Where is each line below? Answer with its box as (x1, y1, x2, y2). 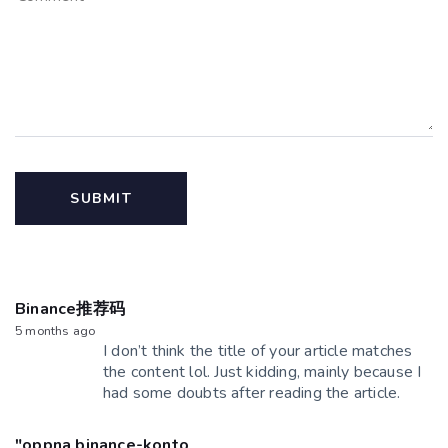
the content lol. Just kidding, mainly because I (103, 360, 422, 383)
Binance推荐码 (15, 297, 125, 320)
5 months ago (15, 321, 96, 339)
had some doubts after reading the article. (103, 381, 401, 404)
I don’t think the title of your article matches (103, 339, 413, 362)
